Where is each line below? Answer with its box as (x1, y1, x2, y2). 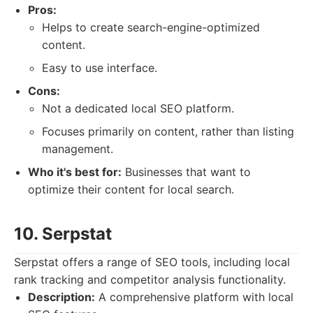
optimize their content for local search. (28, 182, 234, 196)
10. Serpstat (14, 224, 112, 244)
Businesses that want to (122, 165, 251, 179)
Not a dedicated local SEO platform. (42, 101, 234, 115)
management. (42, 142, 113, 156)
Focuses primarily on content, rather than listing (42, 124, 294, 138)
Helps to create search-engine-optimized (42, 20, 260, 34)
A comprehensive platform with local (95, 290, 293, 304)
